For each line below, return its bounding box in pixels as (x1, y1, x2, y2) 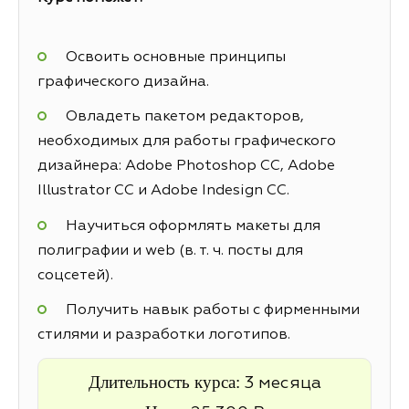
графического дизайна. (37, 75, 209, 90)
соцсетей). (37, 267, 113, 283)
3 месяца (244, 374, 321, 392)
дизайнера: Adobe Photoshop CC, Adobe (37, 159, 335, 174)
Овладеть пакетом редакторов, (65, 110, 304, 125)
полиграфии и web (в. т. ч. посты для (37, 243, 303, 258)
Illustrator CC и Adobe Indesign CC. (37, 184, 289, 199)
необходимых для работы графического (37, 134, 336, 150)
